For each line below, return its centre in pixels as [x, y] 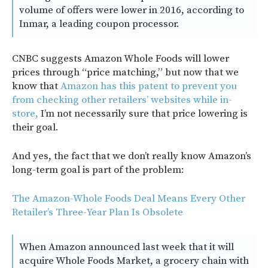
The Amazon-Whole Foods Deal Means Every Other [129, 198]
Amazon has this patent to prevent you [149, 86]
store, [25, 113]
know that [36, 86]
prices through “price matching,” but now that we [125, 72]
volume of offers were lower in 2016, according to [132, 10]
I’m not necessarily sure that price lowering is [143, 113]
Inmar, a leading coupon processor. [99, 24]
